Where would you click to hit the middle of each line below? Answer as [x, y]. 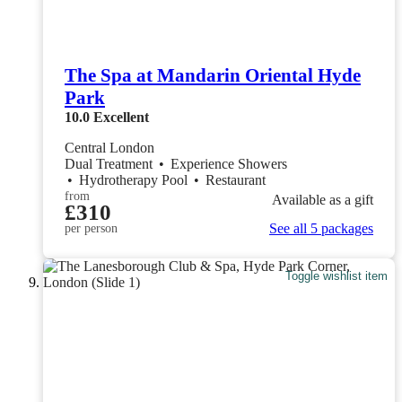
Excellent [121, 117]
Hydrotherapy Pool [135, 179]
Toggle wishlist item [337, 276]
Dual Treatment [110, 163]
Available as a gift [323, 200]
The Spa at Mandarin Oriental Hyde [213, 75]
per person [91, 228]
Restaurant [236, 179]
